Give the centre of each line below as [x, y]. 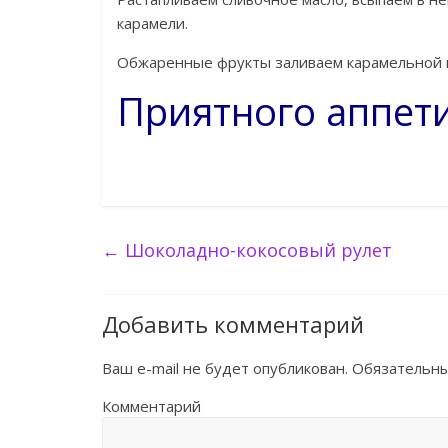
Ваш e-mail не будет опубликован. [225, 368]
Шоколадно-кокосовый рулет [256, 250]
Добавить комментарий [233, 324]
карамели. [152, 23]
